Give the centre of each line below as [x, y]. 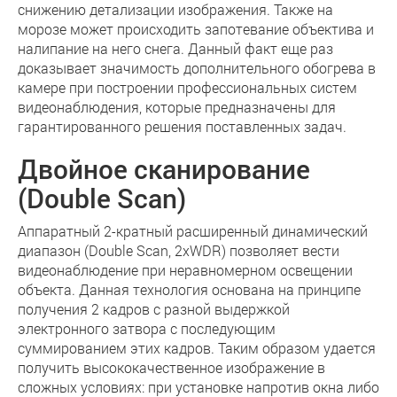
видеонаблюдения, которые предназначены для [177, 107]
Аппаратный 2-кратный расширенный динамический [193, 231]
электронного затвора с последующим [147, 328]
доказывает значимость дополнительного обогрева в [197, 68]
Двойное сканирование [164, 169]
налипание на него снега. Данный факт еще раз [175, 48]
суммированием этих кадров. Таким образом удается [197, 348]
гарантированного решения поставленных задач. [182, 126]
